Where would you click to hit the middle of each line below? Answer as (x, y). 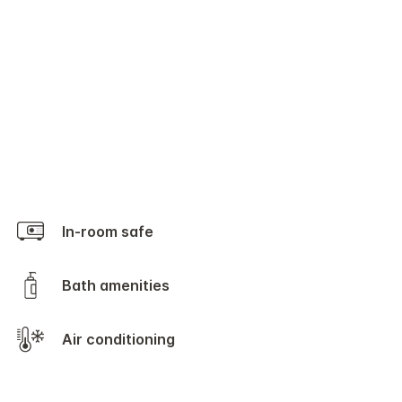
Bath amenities (121, 285)
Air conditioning (124, 339)
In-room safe (110, 231)
